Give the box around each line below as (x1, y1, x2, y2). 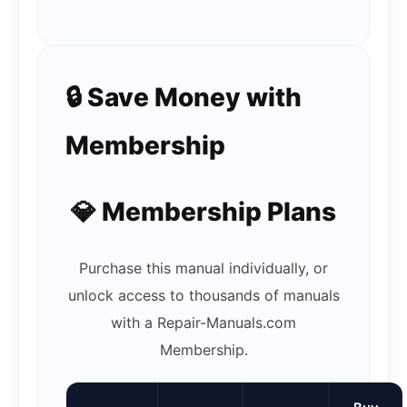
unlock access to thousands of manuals (67, 286, 340, 305)
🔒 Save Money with (65, 82, 302, 114)
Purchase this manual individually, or (79, 259, 328, 278)
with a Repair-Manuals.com (111, 313, 296, 333)
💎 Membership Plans (71, 196, 336, 228)
